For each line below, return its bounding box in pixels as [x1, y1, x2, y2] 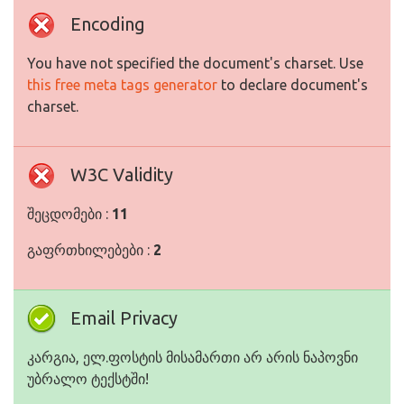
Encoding [70, 14, 145, 34]
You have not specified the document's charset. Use [27, 55, 363, 71]
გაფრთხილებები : [27, 242, 153, 258]
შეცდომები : [27, 206, 112, 222]
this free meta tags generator [27, 77, 217, 93]
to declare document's [217, 77, 368, 93]
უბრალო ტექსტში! [27, 371, 149, 387]
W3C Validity [70, 164, 173, 185]
